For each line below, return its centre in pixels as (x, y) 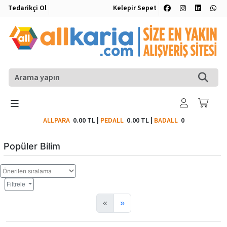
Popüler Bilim (32, 146)
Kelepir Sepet (135, 8)
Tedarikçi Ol (27, 8)
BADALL (166, 120)
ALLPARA (58, 120)
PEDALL (113, 120)
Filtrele (17, 184)
